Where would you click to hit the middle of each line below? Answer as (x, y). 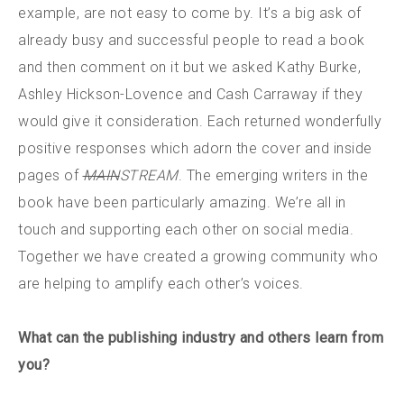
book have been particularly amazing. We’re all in (182, 202)
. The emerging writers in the (273, 175)
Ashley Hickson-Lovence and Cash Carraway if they (190, 94)
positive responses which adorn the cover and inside (195, 148)
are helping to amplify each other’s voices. (161, 283)
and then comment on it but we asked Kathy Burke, (189, 67)
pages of (50, 175)
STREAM (149, 175)
